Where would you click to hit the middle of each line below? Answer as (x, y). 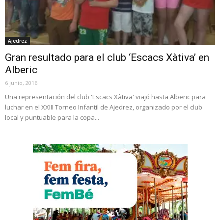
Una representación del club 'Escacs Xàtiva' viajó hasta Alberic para (105, 97)
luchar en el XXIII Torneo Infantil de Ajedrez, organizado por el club (104, 107)
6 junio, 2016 (21, 83)
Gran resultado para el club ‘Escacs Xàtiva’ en (107, 58)
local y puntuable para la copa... (52, 118)
